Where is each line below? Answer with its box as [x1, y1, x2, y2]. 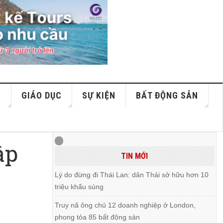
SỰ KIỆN [82, 90, 116, 101]
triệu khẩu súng [55, 183, 104, 191]
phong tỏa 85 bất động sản [55, 213, 140, 221]
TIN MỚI [120, 151, 148, 161]
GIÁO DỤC [21, 90, 62, 101]
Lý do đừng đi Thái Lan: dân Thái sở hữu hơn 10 [55, 171, 209, 179]
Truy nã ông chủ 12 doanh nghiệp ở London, [55, 201, 196, 209]
